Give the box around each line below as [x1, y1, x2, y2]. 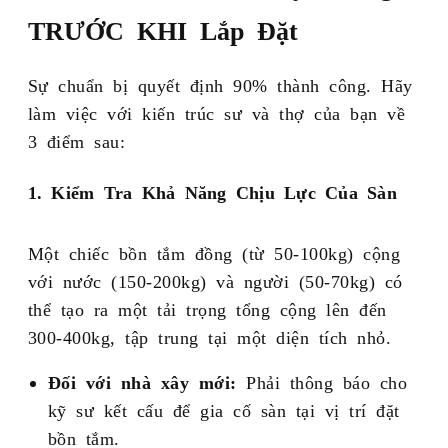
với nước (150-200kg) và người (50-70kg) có [27, 271, 403, 290]
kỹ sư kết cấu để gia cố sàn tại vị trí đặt [47, 400, 400, 419]
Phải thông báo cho [236, 372, 408, 391]
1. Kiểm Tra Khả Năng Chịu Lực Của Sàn [27, 182, 397, 201]
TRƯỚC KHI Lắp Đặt [27, 16, 298, 43]
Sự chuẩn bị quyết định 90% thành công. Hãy [27, 75, 413, 94]
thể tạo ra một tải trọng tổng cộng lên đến [27, 299, 387, 318]
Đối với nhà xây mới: [47, 372, 237, 391]
